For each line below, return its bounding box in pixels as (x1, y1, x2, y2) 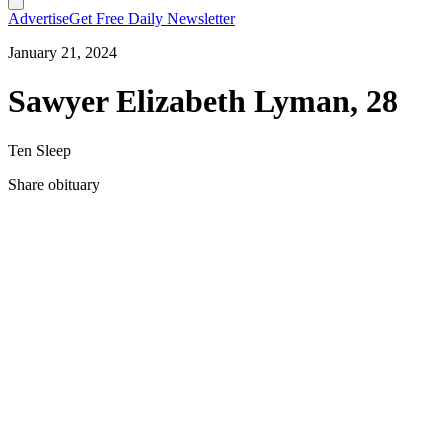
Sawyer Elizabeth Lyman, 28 (8, 83, 398, 120)
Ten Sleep (8, 141, 71, 159)
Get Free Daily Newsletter (69, 10, 235, 27)
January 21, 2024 (8, 44, 117, 61)
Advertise (8, 10, 69, 27)
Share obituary (8, 175, 100, 193)
